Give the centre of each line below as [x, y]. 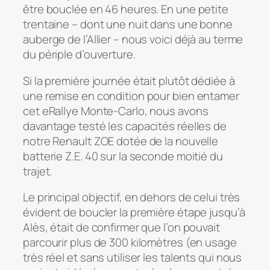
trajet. [38, 171]
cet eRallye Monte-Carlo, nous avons [116, 111]
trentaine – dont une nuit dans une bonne [128, 24]
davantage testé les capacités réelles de [125, 126]
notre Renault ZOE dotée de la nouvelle [121, 141]
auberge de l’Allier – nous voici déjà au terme [133, 39]
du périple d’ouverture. [79, 55]
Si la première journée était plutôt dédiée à [129, 80]
